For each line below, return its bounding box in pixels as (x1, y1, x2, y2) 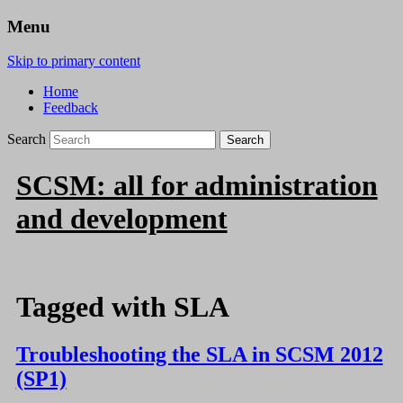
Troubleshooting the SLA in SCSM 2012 (15, 343, 383, 367)
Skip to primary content (7, 53, 140, 69)
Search (7, 131, 46, 148)
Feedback (43, 100, 98, 116)
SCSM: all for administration (15, 168, 378, 201)
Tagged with (15, 290, 174, 323)
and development (15, 201, 228, 235)
